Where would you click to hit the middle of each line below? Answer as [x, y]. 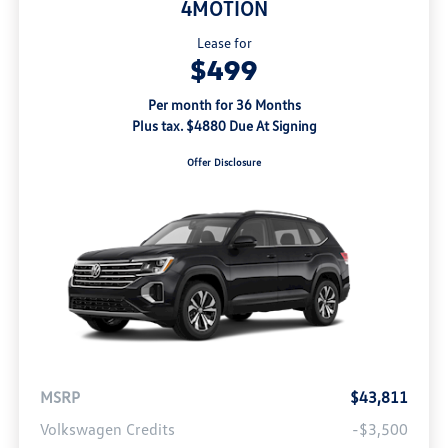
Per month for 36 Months [224, 105]
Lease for [224, 43]
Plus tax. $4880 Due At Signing [224, 126]
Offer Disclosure [224, 162]
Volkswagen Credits [107, 429]
